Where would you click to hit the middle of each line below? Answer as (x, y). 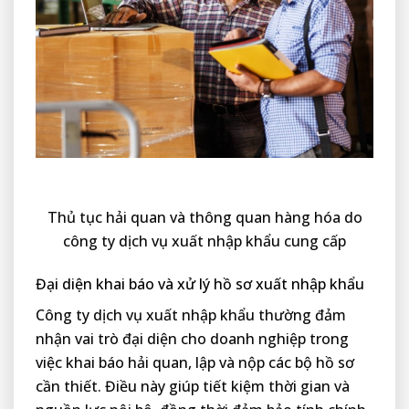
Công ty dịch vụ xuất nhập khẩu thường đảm (191, 315)
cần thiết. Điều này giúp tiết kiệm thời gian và (193, 387)
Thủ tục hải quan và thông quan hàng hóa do (204, 218)
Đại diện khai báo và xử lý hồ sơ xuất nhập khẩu (200, 284)
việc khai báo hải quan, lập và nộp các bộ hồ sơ (195, 363)
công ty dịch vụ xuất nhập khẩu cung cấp (204, 241)
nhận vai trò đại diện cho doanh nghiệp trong (192, 339)
